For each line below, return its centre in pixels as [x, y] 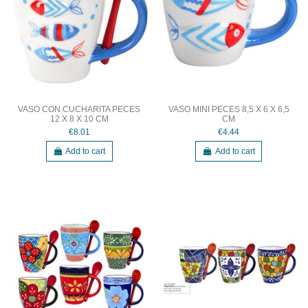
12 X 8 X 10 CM [79, 119]
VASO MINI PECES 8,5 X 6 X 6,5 [229, 109]
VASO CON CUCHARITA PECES [79, 109]
